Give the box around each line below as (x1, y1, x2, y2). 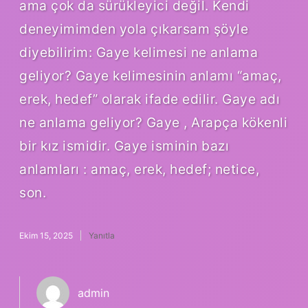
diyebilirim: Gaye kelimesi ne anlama (19, 43, 258, 60)
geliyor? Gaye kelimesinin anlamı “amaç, (19, 67, 282, 84)
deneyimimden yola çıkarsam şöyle (19, 20, 248, 37)
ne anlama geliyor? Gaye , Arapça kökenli (19, 113, 287, 131)
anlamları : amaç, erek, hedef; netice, (19, 160, 259, 177)
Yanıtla (89, 230, 115, 241)
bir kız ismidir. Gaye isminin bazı (19, 137, 229, 154)
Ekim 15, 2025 (19, 230, 73, 241)
